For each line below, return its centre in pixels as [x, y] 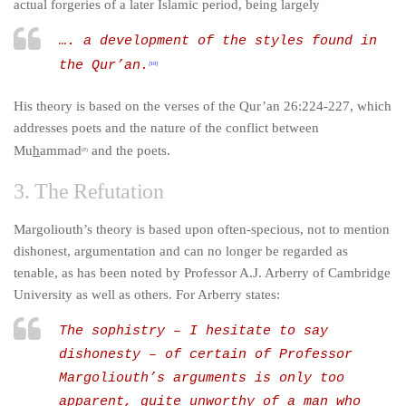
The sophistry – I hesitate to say [193, 331]
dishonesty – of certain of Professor [206, 355]
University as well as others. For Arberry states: [147, 295]
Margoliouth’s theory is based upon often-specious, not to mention [202, 229]
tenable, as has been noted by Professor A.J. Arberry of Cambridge [202, 273]
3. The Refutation [89, 191]
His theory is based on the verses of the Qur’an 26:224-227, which [203, 106]
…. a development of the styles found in [218, 41]
